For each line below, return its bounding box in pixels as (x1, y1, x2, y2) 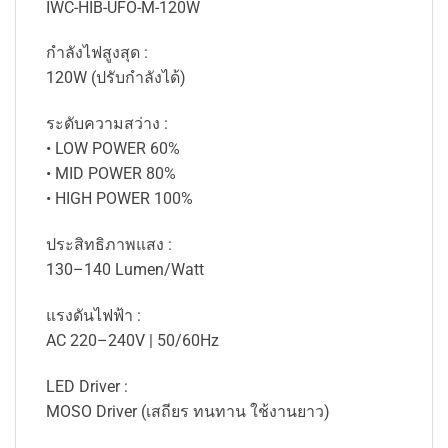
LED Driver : (46, 376, 128, 396)
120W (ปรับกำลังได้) (46, 68, 186, 88)
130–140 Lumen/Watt (46, 259, 204, 279)
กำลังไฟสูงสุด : (46, 43, 148, 63)
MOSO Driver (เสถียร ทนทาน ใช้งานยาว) (46, 401, 330, 421)
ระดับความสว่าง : (46, 114, 168, 134)
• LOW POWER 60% (46, 139, 180, 159)
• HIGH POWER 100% (46, 189, 193, 209)
